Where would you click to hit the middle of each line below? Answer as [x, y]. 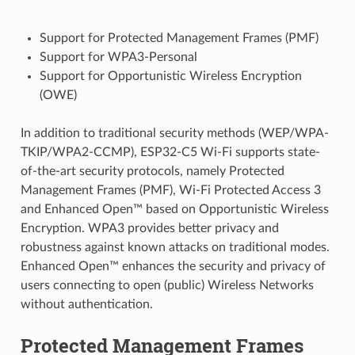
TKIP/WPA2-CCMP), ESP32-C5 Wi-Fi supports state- [170, 152]
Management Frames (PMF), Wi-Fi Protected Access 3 [170, 190]
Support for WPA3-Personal [118, 57]
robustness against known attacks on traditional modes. [175, 247]
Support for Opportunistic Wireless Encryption [170, 76]
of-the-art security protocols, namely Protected [152, 171]
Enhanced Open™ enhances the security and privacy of [173, 266]
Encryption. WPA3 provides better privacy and [149, 228]
